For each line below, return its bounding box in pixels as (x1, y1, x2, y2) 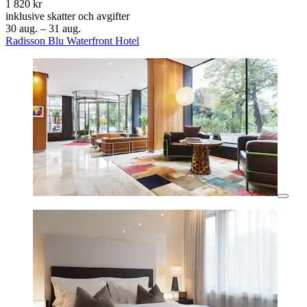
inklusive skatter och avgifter (5, 10, 130, 23)
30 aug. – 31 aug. (5, 23, 81, 35)
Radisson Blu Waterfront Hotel (5, 35, 139, 47)
